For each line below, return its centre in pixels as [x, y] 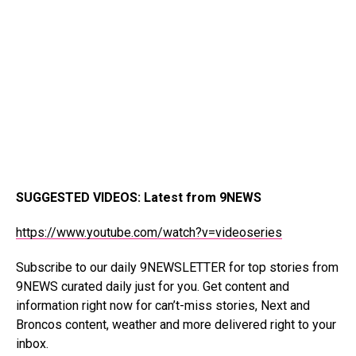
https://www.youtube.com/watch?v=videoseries [149, 232]
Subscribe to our [63, 267]
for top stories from [282, 267]
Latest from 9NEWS [203, 197]
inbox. [35, 343]
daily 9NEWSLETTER [168, 267]
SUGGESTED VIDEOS [77, 197]
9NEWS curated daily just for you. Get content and [153, 286]
